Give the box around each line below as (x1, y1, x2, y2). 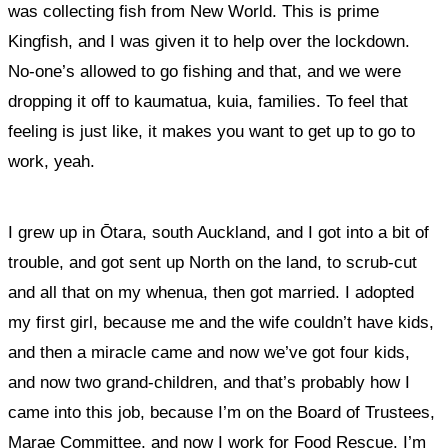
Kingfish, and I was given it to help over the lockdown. (8, 32, 410, 51)
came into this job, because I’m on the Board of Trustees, (8, 403, 435, 422)
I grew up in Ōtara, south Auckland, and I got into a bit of (8, 223, 429, 242)
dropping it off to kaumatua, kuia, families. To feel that (8, 92, 408, 111)
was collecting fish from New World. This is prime (8, 2, 379, 21)
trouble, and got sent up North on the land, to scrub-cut (8, 253, 417, 272)
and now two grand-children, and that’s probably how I (8, 373, 410, 392)
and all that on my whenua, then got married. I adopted (8, 283, 414, 302)
